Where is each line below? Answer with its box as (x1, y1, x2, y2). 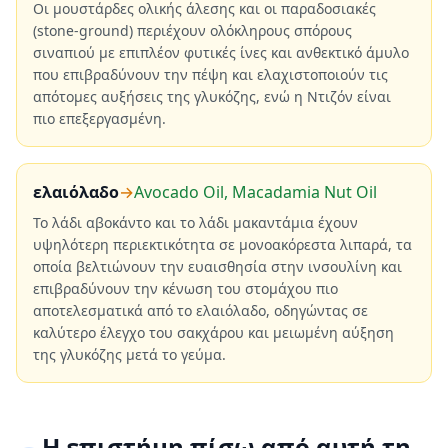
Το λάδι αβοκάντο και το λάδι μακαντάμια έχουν (33, 213, 358, 232)
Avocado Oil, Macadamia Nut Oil (134, 181, 377, 203)
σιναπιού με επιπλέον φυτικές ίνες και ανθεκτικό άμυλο (33, 43, 409, 62)
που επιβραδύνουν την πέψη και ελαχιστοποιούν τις (33, 65, 388, 84)
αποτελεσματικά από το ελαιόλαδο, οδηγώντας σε (33, 301, 368, 320)
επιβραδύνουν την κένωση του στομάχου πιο (33, 279, 338, 298)
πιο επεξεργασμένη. (33, 109, 166, 128)
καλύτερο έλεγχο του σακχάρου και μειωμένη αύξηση (33, 323, 394, 342)
